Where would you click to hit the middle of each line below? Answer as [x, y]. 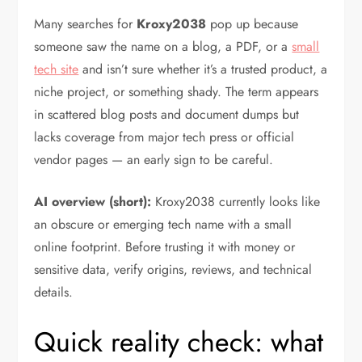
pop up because [253, 24]
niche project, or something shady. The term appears [177, 92]
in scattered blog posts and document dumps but [167, 115]
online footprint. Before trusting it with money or [165, 247]
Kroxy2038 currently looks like [236, 202]
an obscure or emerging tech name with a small [163, 225]
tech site [57, 69]
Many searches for [86, 24]
